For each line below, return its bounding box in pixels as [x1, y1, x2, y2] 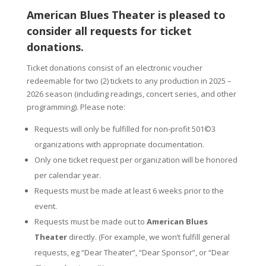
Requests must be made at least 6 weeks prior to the [34, 185, 224, 196]
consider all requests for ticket [26, 23, 192, 38]
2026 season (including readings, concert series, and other [26, 88, 236, 99]
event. [34, 200, 57, 211]
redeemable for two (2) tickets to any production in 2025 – [26, 75, 232, 86]
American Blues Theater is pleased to [26, 7, 226, 22]
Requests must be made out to [34, 216, 147, 227]
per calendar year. [34, 169, 101, 180]
